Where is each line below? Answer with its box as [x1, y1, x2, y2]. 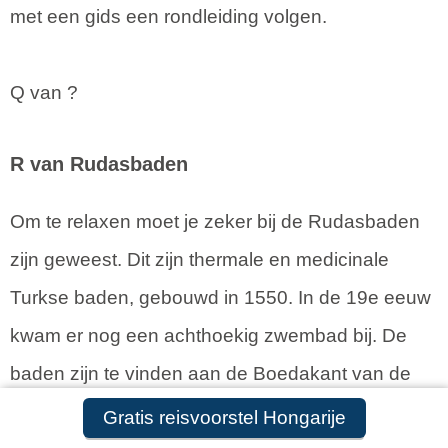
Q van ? [10, 81, 78, 103]
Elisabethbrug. [10, 400, 134, 422]
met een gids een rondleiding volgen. [10, 5, 327, 27]
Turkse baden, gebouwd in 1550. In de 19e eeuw [10, 286, 431, 308]
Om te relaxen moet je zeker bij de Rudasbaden [10, 210, 420, 232]
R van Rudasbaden [10, 152, 188, 175]
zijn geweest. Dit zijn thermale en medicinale [10, 248, 389, 270]
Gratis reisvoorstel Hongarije [117, 407, 346, 428]
